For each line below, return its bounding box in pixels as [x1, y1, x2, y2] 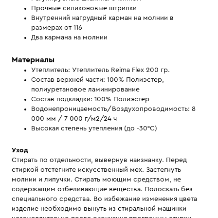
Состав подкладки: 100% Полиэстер [31, 96, 149, 103]
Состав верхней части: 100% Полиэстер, [31, 76, 164, 83]
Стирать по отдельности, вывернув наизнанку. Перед [12, 157, 187, 163]
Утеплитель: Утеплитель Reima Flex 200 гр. [31, 67, 170, 73]
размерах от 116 [31, 24, 82, 31]
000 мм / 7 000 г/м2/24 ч [31, 115, 117, 122]
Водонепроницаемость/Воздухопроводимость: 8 [31, 106, 196, 112]
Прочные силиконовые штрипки [31, 5, 137, 12]
